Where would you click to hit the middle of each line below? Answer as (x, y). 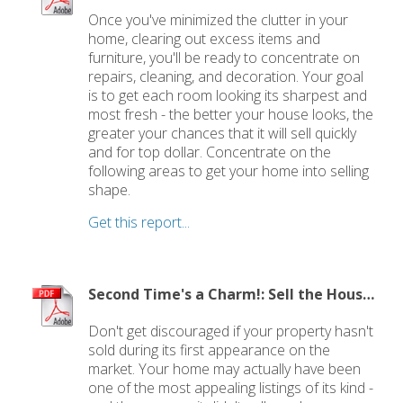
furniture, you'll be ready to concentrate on (224, 57)
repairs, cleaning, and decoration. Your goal (226, 76)
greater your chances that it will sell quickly (223, 133)
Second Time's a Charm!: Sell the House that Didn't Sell (369, 294)
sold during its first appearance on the (210, 349)
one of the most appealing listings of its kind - (231, 387)
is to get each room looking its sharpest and (228, 95)
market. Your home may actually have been (225, 368)
